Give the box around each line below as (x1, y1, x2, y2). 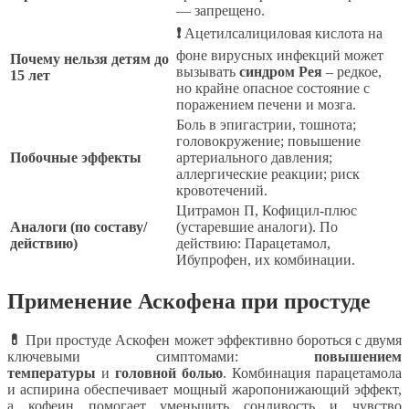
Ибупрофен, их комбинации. (176, 251, 355, 267)
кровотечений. (176, 182, 267, 198)
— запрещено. (176, 2, 265, 18)
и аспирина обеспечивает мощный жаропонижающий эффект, (7, 381, 402, 397)
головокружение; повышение (176, 132, 361, 149)
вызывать (176, 63, 239, 79)
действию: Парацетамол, (176, 235, 330, 251)
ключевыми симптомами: (7, 348, 314, 364)
